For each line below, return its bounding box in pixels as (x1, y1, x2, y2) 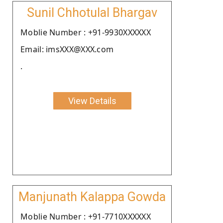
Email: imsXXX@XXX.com (20, 43, 114, 55)
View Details (68, 95, 116, 106)
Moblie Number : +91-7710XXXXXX (20, 211, 151, 222)
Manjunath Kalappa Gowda (18, 189, 166, 204)
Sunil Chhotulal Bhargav (27, 5, 157, 20)
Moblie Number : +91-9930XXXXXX (20, 26, 151, 38)
